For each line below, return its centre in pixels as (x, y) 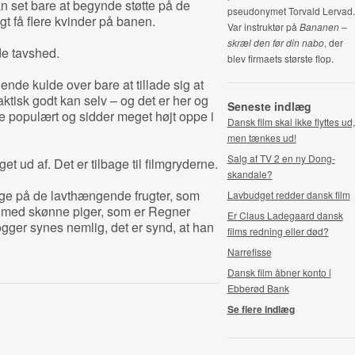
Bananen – (323, 27)
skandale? (250, 174)
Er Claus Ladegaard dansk (285, 215)
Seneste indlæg (269, 106)
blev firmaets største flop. (280, 58)
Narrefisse (249, 252)
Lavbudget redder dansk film (288, 195)
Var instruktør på (263, 27)
